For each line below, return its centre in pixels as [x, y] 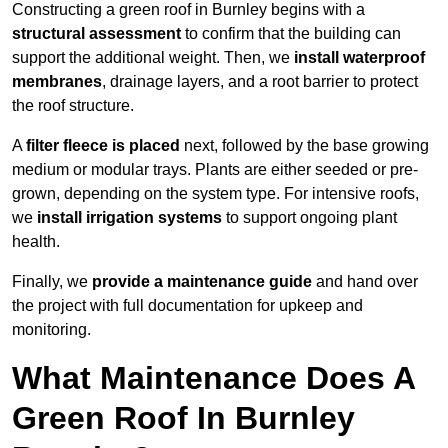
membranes [57, 82]
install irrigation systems [129, 218]
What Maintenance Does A [213, 378]
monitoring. [51, 330]
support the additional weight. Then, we [153, 58]
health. [36, 242]
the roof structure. [73, 106]
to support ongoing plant [309, 218]
